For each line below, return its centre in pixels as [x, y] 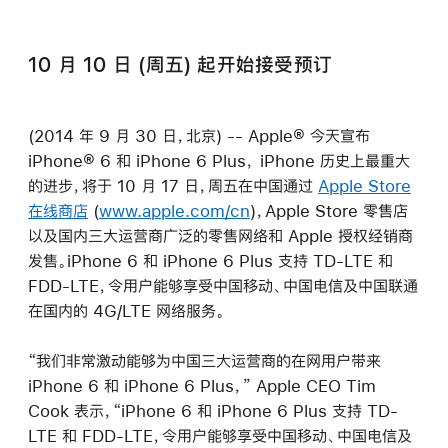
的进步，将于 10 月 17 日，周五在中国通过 [173, 185]
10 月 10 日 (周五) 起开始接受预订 [180, 64]
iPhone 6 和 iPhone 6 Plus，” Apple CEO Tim [202, 385]
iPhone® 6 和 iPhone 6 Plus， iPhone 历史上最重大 [219, 160]
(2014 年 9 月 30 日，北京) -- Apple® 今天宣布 [199, 135]
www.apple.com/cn [174, 210]
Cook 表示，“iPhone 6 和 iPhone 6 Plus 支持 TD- [213, 410]
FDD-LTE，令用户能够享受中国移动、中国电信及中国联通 [223, 285]
